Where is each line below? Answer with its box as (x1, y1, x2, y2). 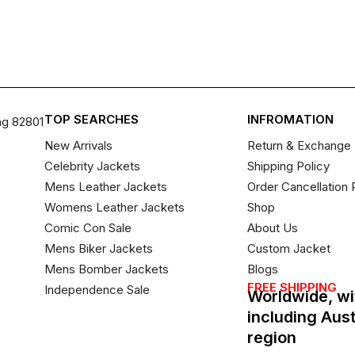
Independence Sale (44, 281, 150, 297)
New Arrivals (44, 137, 113, 153)
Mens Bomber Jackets (44, 261, 169, 277)
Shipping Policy (247, 158, 330, 174)
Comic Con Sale (44, 219, 132, 235)
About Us (247, 219, 299, 235)
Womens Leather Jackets (44, 199, 185, 215)
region (247, 328, 297, 347)
